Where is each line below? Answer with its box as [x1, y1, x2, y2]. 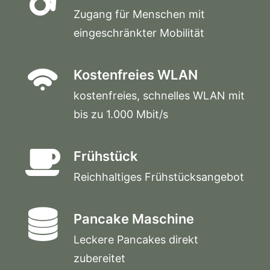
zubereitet [74, 252, 125, 265]
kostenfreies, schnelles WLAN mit [74, 89, 245, 102]
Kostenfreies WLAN [74, 67, 198, 83]
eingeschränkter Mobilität [74, 27, 204, 39]
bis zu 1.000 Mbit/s [74, 108, 168, 121]
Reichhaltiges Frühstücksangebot [74, 171, 244, 183]
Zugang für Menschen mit [74, 8, 205, 20]
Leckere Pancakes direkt [74, 233, 198, 246]
